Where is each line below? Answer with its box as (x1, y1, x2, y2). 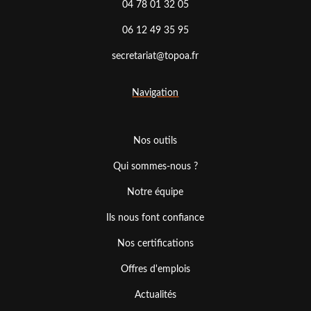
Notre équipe (127, 187, 184, 197)
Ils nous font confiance (106, 212, 205, 223)
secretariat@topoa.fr (112, 51, 199, 62)
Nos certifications (117, 238, 194, 249)
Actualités (134, 289, 176, 300)
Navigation (132, 88, 179, 99)
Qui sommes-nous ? (112, 161, 198, 171)
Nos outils (133, 135, 178, 146)
